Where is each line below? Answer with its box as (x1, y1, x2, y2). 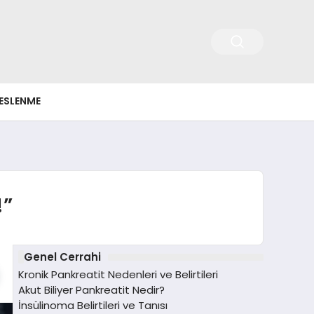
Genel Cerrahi (23, 249, 101, 264)
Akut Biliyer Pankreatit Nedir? (18, 282, 165, 298)
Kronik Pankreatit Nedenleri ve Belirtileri (18, 267, 218, 282)
